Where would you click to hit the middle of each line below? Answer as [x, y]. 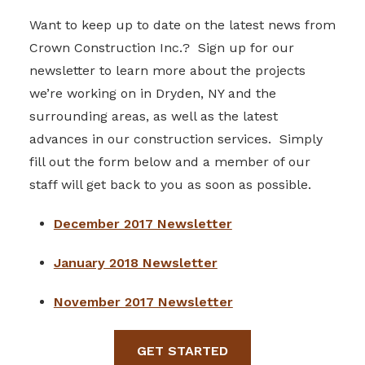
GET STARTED [182, 350]
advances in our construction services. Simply [176, 139]
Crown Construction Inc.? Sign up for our [161, 47]
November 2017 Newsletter [143, 301]
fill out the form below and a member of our [169, 161]
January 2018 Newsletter [135, 262]
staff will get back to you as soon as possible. [170, 184]
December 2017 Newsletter [143, 223]
